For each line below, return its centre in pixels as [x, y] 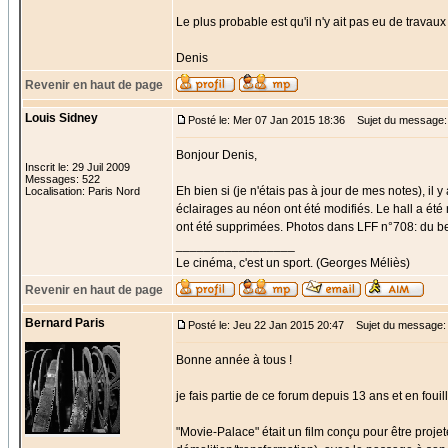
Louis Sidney [61, 118]
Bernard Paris [65, 323]
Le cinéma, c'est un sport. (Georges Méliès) [293, 263]
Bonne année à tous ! [234, 360]
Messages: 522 [62, 179]
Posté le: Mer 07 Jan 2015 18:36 [266, 120]
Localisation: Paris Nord [82, 191]
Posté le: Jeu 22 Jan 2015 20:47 [266, 325]
